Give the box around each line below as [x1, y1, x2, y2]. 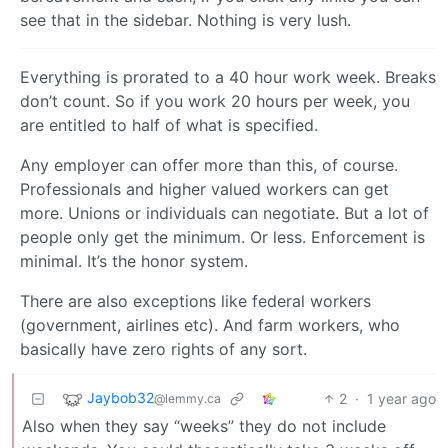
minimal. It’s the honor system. [20, 250, 248, 271]
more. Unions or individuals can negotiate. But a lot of [20, 202, 429, 223]
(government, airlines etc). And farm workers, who [20, 314, 400, 335]
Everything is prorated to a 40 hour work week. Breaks [20, 66, 436, 87]
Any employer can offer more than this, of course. [20, 154, 398, 175]
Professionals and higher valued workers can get [20, 178, 389, 199]
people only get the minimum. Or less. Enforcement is [20, 226, 425, 247]
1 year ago [367, 389, 436, 407]
